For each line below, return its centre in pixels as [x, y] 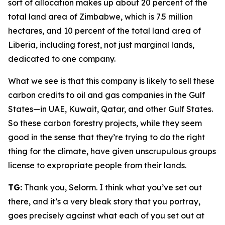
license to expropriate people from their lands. [97, 165]
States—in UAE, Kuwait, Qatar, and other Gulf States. [110, 109]
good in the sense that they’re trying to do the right [106, 137]
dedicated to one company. [62, 59]
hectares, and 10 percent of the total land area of [104, 31]
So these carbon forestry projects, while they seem [105, 123]
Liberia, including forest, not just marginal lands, [101, 45]
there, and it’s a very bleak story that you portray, [104, 201]
